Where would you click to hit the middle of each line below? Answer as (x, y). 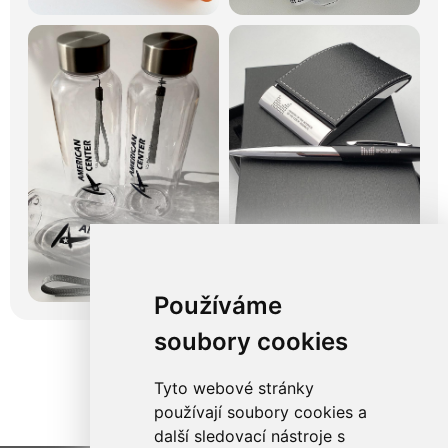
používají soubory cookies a (260, 412)
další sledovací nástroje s (249, 436)
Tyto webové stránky (233, 388)
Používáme (217, 305)
